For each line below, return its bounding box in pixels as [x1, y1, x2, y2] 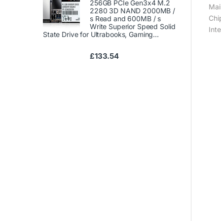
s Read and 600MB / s [90, 14, 161, 23]
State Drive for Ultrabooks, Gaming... [43, 30, 159, 38]
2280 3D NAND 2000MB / [90, 6, 176, 15]
